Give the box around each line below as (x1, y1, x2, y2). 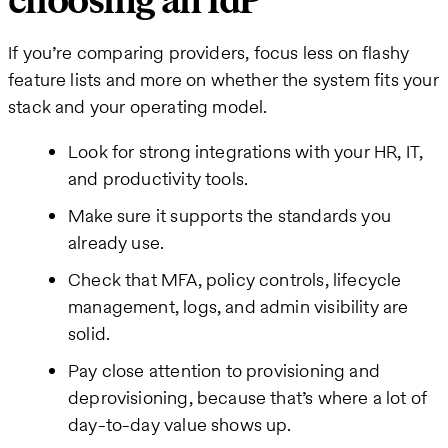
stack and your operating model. (8, 94, 268, 120)
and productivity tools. (68, 166, 249, 192)
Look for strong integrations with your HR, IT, (68, 139, 424, 165)
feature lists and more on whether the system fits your (8, 67, 439, 93)
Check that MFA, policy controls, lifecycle (68, 267, 402, 293)
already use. (68, 230, 165, 256)
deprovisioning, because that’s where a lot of (68, 385, 428, 411)
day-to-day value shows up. (68, 412, 292, 438)
